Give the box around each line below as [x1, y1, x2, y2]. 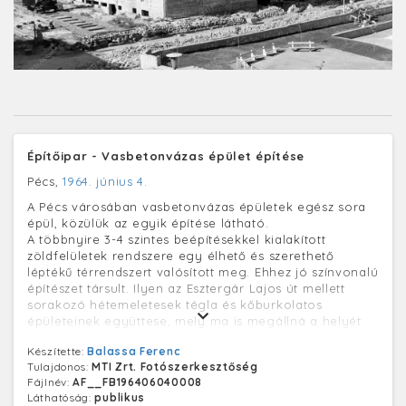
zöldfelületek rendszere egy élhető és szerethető [27, 248, 334, 263]
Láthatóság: [27, 391, 95, 404]
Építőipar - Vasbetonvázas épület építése [27, 149, 304, 163]
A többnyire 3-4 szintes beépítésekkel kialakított [27, 232, 326, 246]
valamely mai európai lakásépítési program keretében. [27, 330, 372, 344]
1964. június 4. [63, 174, 148, 188]
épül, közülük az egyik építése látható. [27, 216, 269, 230]
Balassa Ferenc [87, 344, 181, 358]
